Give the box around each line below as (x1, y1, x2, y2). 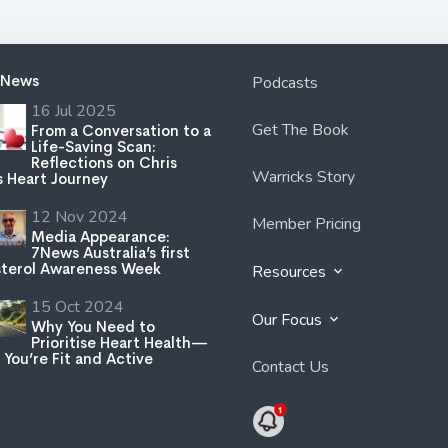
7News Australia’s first (31, 242, 190, 262)
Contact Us (252, 355, 329, 378)
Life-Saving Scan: (31, 136, 156, 156)
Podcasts (252, 71, 318, 94)
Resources (252, 260, 330, 283)
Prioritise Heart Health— (31, 332, 208, 352)
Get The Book (252, 118, 349, 141)
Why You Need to (31, 316, 155, 336)
